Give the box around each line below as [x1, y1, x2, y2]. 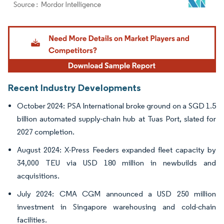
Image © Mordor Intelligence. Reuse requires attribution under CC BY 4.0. [12, 23, 199, 31]
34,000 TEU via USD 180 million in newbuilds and [17, 158, 216, 168]
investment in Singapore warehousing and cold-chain [17, 202, 216, 212]
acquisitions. [17, 171, 59, 181]
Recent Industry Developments [8, 81, 141, 94]
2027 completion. [17, 127, 74, 137]
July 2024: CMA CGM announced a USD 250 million [17, 189, 216, 199]
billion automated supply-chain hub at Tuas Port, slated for [17, 114, 216, 124]
